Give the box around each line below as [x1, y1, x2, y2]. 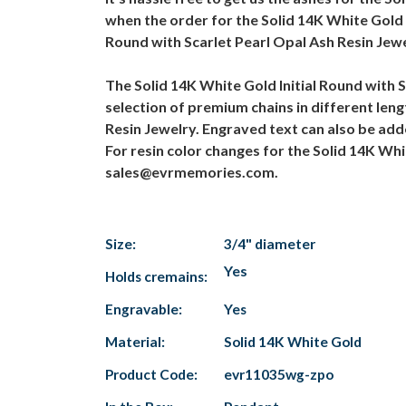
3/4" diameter [224, 235, 315, 252]
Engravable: [105, 300, 182, 317]
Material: [105, 333, 165, 350]
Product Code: [105, 365, 198, 382]
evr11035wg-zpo [224, 365, 333, 382]
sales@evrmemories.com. [105, 162, 278, 180]
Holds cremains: [105, 267, 208, 285]
